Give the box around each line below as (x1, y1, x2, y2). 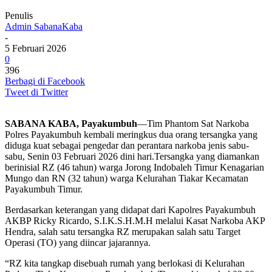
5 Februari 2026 (5, 42, 66, 53)
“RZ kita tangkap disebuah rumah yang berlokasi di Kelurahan (5, 257, 245, 268)
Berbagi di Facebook (5, 75, 85, 86)
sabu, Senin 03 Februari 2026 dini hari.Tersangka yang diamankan (5, 151, 259, 161)
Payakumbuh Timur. (5, 183, 83, 194)
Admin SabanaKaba (5, 21, 83, 32)
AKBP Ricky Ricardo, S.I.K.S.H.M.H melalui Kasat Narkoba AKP (5, 215, 265, 226)
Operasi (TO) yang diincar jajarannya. (5, 237, 151, 248)
